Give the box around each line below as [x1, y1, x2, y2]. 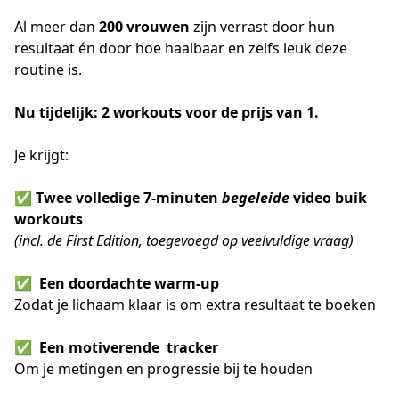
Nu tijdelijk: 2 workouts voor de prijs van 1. [14, 102, 319, 122]
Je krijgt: [14, 145, 69, 165]
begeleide [222, 188, 289, 208]
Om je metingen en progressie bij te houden [14, 359, 313, 379]
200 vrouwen [99, 17, 190, 37]
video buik [289, 188, 367, 208]
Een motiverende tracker [39, 338, 218, 357]
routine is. [14, 60, 82, 79]
